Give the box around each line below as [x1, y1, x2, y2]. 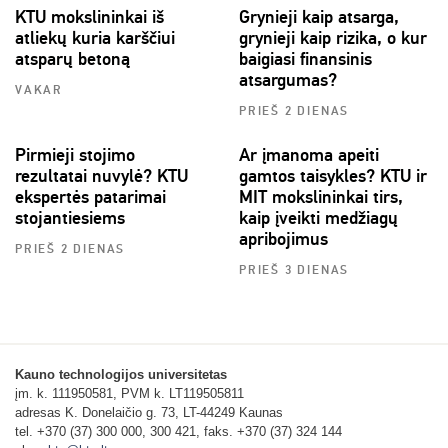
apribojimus [239, 228, 328, 251]
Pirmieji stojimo [15, 144, 135, 167]
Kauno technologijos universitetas [15, 367, 227, 383]
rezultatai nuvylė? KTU [15, 165, 188, 188]
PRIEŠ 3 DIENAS [239, 263, 350, 279]
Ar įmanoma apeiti [239, 144, 379, 167]
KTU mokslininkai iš [15, 6, 164, 29]
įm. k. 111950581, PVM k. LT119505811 [15, 386, 244, 402]
